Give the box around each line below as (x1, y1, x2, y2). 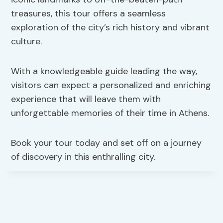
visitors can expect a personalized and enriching (11, 79, 212, 92)
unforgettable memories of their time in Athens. (11, 107, 210, 119)
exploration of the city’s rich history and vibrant (11, 21, 210, 34)
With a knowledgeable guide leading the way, (11, 65, 198, 78)
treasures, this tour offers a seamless (11, 7, 166, 20)
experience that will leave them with (11, 93, 161, 106)
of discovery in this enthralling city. (11, 151, 156, 163)
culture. (11, 35, 42, 48)
